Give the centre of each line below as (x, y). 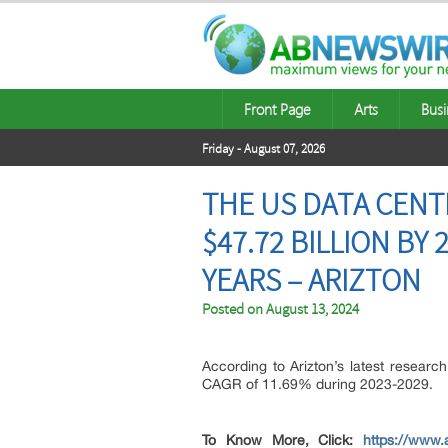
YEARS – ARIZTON (311, 281)
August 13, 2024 (312, 309)
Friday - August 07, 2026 (263, 149)
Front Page (277, 109)
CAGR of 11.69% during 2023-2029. (319, 384)
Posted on (234, 309)
